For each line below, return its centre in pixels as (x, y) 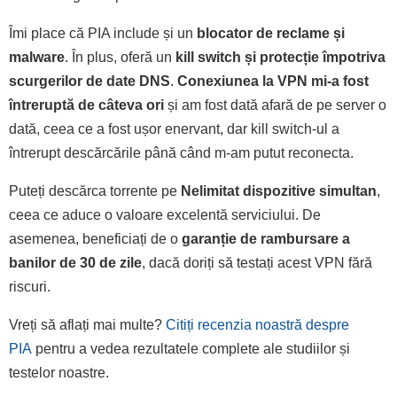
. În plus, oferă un (120, 57)
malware (37, 57)
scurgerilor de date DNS (90, 81)
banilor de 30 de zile (75, 262)
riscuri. (30, 286)
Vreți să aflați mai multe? (87, 324)
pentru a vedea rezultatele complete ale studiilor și (191, 348)
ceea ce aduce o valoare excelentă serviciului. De (165, 214)
